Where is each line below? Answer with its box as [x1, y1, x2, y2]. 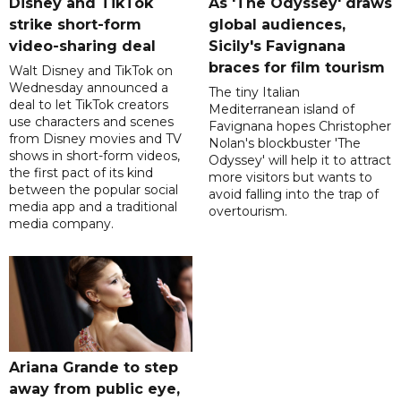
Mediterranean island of [208, 101, 354, 118]
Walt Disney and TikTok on [9, 63, 173, 80]
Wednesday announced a [9, 80, 168, 97]
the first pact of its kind [9, 165, 153, 182]
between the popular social [9, 182, 178, 199]
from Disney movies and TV [9, 131, 182, 148]
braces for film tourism [208, 59, 385, 77]
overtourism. [208, 203, 287, 220]
